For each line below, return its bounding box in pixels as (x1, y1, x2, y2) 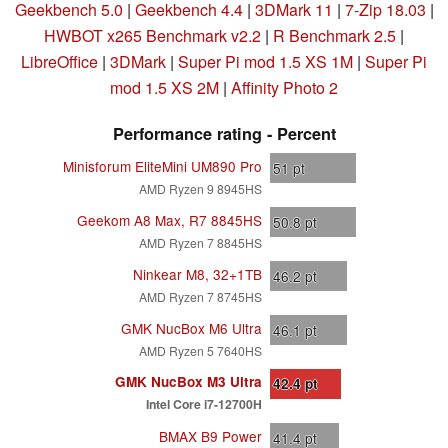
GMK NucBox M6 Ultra (121, 317, 262, 338)
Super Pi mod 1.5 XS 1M (178, 49, 353, 73)
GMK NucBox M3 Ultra (115, 371, 262, 391)
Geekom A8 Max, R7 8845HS (77, 209, 262, 230)
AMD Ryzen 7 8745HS (139, 287, 262, 305)
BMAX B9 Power (159, 425, 262, 446)
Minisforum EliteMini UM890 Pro (63, 155, 262, 176)
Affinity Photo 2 (231, 75, 338, 99)
